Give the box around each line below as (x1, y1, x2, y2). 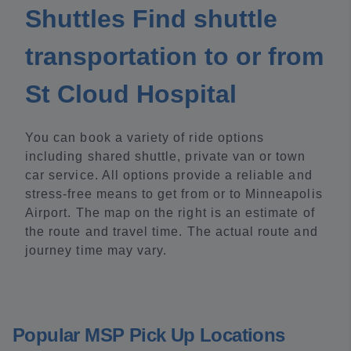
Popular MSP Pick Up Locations (13, 324, 285, 346)
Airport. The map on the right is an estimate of (25, 206, 315, 219)
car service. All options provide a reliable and (25, 168, 313, 182)
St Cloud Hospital (25, 80, 237, 108)
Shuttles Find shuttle (25, 5, 277, 33)
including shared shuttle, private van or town (25, 150, 306, 163)
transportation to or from (25, 42, 324, 71)
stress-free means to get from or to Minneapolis (25, 187, 323, 201)
